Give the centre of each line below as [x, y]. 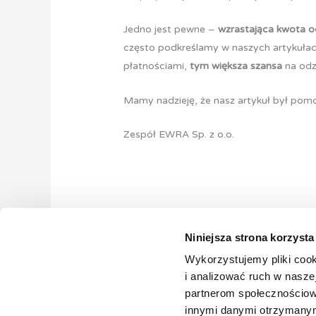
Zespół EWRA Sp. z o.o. [179, 135]
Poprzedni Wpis [101, 251]
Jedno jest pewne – [171, 30]
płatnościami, [157, 66]
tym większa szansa [236, 66]
